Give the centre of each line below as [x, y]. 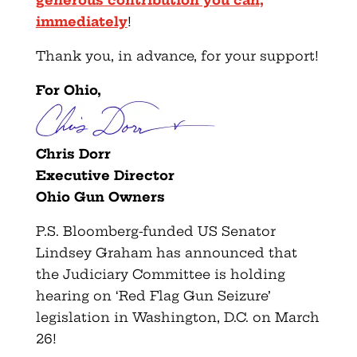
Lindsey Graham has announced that [166, 252]
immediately [81, 21]
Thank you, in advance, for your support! [177, 55]
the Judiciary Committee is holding [160, 274]
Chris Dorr [73, 153]
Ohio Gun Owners [100, 196]
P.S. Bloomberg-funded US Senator [155, 231]
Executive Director [105, 175]
